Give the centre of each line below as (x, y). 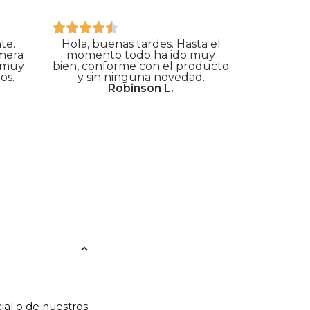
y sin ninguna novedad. (141, 77)
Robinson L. (141, 89)
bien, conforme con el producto (141, 66)
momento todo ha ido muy (141, 55)
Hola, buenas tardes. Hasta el (141, 44)
